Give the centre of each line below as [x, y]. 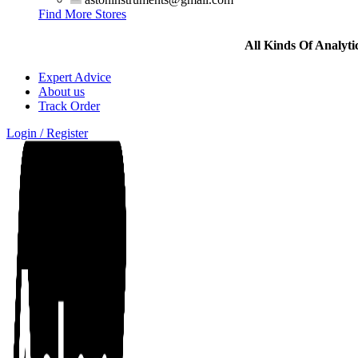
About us [62, 91]
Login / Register [47, 133]
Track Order [69, 105]
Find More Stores [82, 14]
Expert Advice [75, 77]
